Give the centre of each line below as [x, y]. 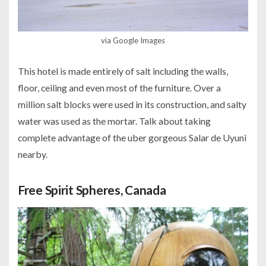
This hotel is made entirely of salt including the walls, [123, 71]
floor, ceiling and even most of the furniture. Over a [119, 87]
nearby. [33, 154]
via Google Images [133, 40]
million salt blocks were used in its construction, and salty [132, 104]
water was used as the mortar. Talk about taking [114, 121]
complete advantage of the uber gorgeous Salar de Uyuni [132, 137]
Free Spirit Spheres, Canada [92, 189]
